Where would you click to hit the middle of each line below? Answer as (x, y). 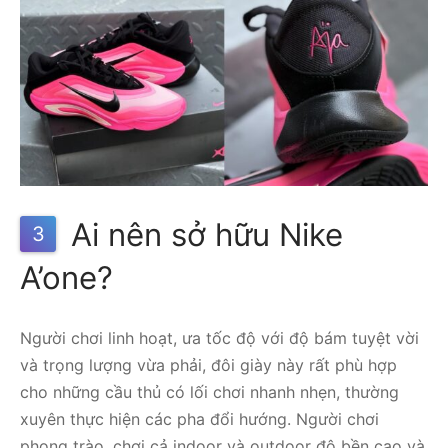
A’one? (66, 277)
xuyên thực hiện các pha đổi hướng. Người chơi (199, 419)
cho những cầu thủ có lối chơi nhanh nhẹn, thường (209, 392)
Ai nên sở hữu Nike (202, 234)
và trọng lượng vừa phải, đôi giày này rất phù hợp (208, 365)
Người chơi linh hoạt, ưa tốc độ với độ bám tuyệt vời (219, 338)
